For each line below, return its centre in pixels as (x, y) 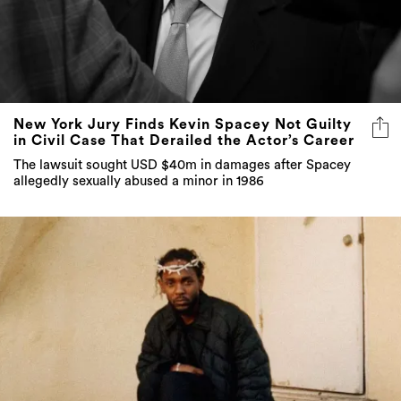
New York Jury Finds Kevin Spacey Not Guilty (183, 125)
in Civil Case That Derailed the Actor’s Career (184, 141)
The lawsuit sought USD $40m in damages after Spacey (182, 166)
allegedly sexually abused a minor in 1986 (139, 182)
